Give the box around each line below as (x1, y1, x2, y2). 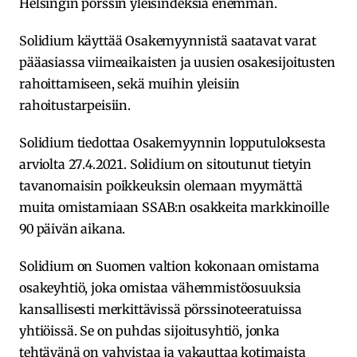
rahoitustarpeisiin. (19, 96, 131, 113)
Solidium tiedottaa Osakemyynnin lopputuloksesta (19, 134, 326, 151)
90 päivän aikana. (19, 220, 126, 237)
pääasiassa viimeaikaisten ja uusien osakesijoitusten (19, 53, 335, 70)
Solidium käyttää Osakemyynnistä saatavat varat (19, 32, 316, 49)
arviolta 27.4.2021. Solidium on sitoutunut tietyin (19, 155, 312, 172)
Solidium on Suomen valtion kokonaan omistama (19, 257, 320, 274)
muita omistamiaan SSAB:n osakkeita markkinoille (19, 198, 329, 215)
